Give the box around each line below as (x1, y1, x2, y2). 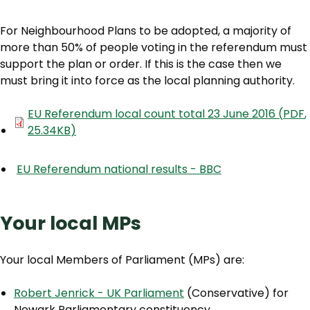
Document (14, 106, 76, 122)
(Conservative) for (184, 285, 289, 302)
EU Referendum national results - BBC (17, 161, 221, 178)
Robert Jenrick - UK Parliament (14, 285, 184, 302)
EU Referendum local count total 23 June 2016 (28, 106, 278, 122)
